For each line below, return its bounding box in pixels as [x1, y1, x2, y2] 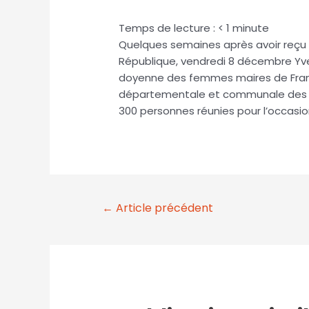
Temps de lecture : [119, 21, 219, 36]
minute [232, 21, 270, 36]
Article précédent [112, 200, 213, 217]
